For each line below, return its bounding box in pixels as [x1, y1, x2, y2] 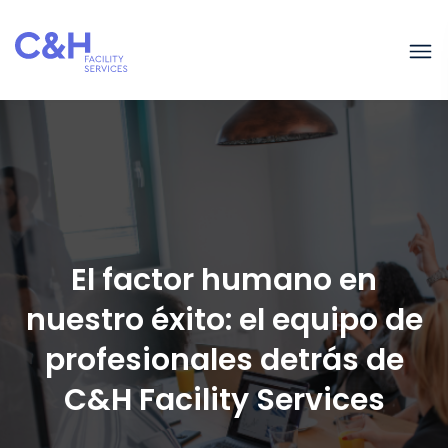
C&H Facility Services [63, 379, 385, 421]
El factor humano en [71, 259, 377, 301]
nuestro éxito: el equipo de [25, 299, 423, 341]
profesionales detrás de [44, 339, 404, 381]
